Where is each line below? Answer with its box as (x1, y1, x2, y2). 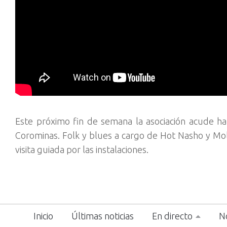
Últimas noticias (71, 211, 134, 221)
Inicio (33, 211, 53, 221)
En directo (152, 211, 193, 221)
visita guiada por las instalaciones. (15, 144, 148, 155)
